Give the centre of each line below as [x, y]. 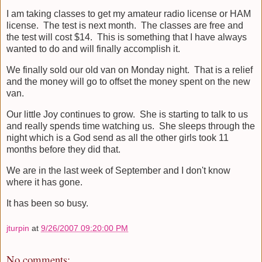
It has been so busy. [47, 203]
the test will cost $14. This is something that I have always [127, 37]
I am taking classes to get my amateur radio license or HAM [129, 14]
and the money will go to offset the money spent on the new [128, 82]
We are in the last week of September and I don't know [118, 170]
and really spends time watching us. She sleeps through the [131, 126]
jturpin [18, 228]
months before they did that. [63, 149]
